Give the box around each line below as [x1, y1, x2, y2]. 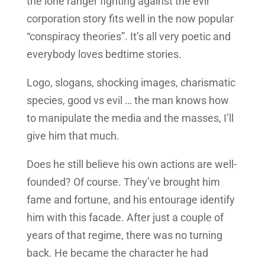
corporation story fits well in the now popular [26, 12, 234, 25]
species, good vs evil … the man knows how [26, 94, 229, 107]
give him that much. [26, 130, 119, 143]
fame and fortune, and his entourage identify [26, 193, 235, 206]
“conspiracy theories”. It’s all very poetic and [26, 30, 231, 43]
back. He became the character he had [26, 247, 208, 260]
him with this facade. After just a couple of [26, 211, 224, 224]
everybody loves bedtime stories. [26, 48, 182, 61]
